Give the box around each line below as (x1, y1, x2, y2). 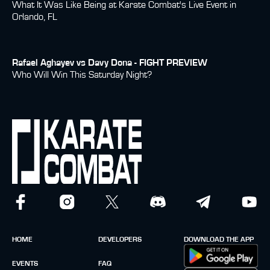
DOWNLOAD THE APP (184, 236, 254, 243)
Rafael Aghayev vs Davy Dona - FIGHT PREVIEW (12, 57, 207, 67)
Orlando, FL (12, 11, 57, 22)
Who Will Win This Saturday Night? (12, 69, 152, 80)
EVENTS (12, 260, 38, 267)
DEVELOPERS (98, 236, 142, 243)
